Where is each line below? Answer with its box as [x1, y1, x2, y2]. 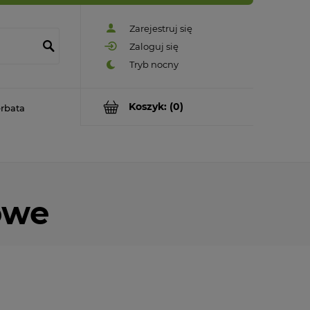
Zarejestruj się [129, 22, 192, 34]
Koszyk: [129, 100, 167, 113]
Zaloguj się [129, 40, 179, 52]
